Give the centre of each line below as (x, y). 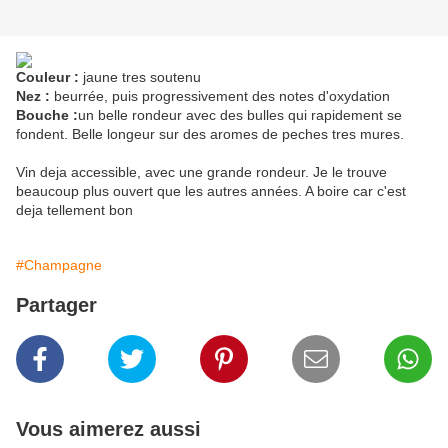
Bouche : (47, 115)
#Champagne (59, 265)
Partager (56, 305)
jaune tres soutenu (140, 77)
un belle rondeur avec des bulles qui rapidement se (240, 115)
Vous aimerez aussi (108, 429)
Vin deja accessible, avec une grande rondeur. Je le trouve (201, 172)
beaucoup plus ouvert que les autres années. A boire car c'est (211, 191)
